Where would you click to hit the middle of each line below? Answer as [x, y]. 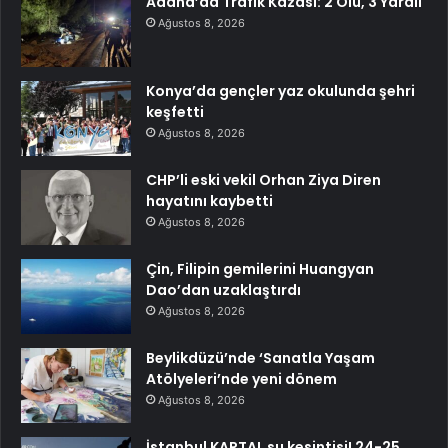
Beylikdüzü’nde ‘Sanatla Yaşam [260, 357]
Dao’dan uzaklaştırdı [223, 289]
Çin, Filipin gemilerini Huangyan [260, 268]
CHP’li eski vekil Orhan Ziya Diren [263, 179]
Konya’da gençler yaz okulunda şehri [280, 90]
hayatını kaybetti [209, 200]
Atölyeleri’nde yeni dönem [241, 378]
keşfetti [175, 111]
